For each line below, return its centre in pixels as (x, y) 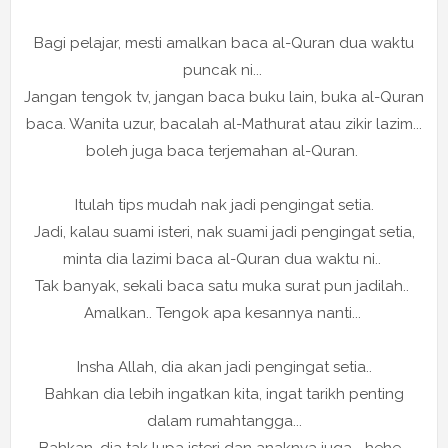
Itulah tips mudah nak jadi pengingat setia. (224, 205)
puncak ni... (224, 70)
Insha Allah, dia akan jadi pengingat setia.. (224, 367)
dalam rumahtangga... (224, 421)
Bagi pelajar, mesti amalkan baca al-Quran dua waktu (224, 43)
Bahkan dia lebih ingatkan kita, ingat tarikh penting (224, 394)
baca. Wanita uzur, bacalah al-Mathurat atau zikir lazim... (224, 124)
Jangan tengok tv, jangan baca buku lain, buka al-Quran (224, 97)
